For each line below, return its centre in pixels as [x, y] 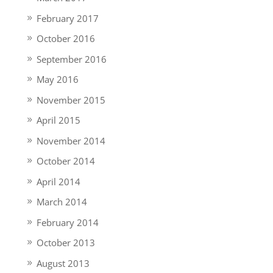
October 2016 [66, 38]
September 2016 [71, 59]
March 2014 [62, 202]
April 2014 [58, 181]
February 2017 [67, 18]
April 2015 [58, 120]
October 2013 [66, 243]
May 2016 [57, 79]
